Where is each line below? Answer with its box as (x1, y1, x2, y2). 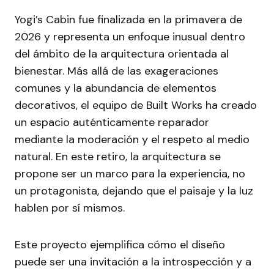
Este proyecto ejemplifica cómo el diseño (15, 237, 225, 253)
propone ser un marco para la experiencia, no (15, 166, 245, 182)
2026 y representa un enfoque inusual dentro (15, 29, 245, 45)
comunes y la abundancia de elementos (15, 81, 217, 96)
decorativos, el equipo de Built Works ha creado (15, 98, 257, 113)
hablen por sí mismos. (15, 201, 125, 216)
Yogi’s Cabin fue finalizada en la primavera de (15, 12, 242, 28)
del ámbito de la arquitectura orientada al (15, 46, 229, 62)
